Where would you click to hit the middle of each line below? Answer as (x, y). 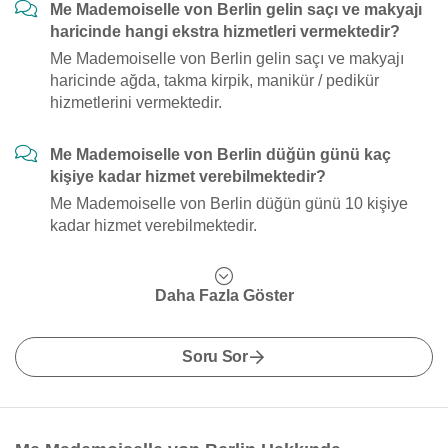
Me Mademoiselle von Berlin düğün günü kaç (220, 154)
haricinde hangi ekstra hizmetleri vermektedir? (225, 31)
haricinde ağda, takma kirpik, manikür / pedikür (214, 80)
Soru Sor (215, 356)
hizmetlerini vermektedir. (136, 102)
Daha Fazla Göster (224, 295)
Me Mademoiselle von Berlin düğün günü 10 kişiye (229, 203)
